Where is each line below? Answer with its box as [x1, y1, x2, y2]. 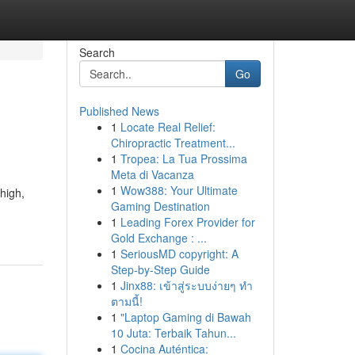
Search [78, 44, 115, 60]
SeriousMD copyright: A [120, 246, 239, 261]
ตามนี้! [110, 293, 143, 309]
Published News [78, 103, 159, 119]
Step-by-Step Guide [110, 261, 210, 277]
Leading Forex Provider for [120, 214, 255, 230]
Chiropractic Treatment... [110, 135, 235, 151]
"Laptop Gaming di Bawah [120, 309, 251, 325]
